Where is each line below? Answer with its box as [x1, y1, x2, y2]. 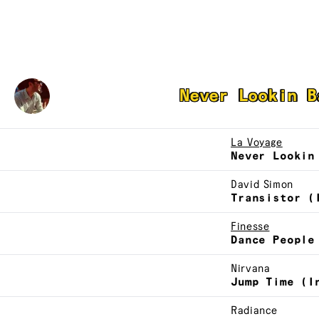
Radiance [231, 305, 278, 318]
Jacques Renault [50, 88, 179, 105]
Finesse [231, 221, 270, 234]
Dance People [231, 234, 315, 247]
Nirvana [231, 263, 271, 276]
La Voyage [231, 137, 283, 150]
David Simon [231, 179, 294, 192]
